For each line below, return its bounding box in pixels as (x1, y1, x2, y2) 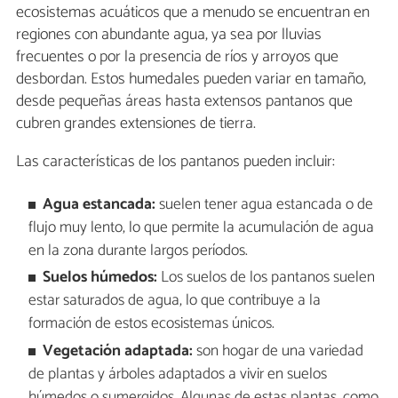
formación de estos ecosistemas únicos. (28, 311, 275, 338)
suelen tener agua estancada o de (155, 191, 374, 218)
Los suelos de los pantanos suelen (157, 265, 376, 291)
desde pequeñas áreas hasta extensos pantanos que (16, 88, 353, 115)
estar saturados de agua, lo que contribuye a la (28, 288, 321, 314)
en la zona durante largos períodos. (28, 237, 248, 264)
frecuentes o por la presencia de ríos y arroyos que (16, 44, 338, 71)
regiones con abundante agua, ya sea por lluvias (16, 21, 322, 49)
